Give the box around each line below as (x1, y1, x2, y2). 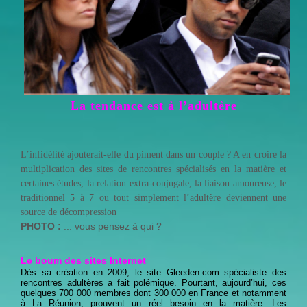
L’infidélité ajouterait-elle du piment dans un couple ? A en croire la (21, 149, 286, 160)
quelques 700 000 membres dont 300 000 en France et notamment (21, 287, 286, 298)
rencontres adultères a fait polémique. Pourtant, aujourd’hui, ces (21, 277, 286, 288)
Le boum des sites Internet (21, 254, 146, 266)
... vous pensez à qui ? (64, 220, 164, 232)
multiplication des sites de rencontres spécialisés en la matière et (21, 163, 286, 174)
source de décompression (21, 206, 116, 217)
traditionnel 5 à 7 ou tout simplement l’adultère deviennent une (21, 192, 286, 203)
